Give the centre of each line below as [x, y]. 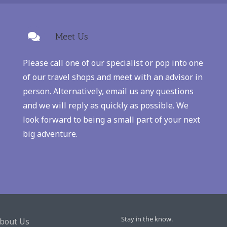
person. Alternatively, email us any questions [108, 91]
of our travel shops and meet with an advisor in [112, 77]
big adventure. [50, 134]
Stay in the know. [147, 219]
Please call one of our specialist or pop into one [113, 63]
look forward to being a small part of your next [111, 120]
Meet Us [71, 37]
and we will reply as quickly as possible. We [105, 106]
